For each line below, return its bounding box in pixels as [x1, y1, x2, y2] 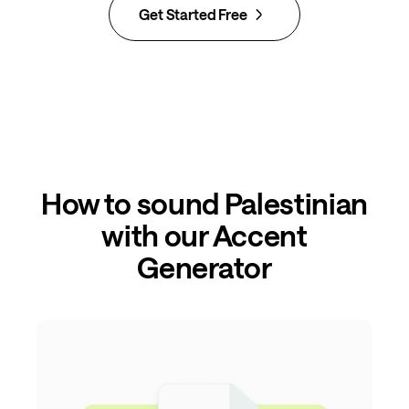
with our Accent [101, 217, 308, 252]
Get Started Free [139, 5, 247, 23]
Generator [137, 249, 272, 284]
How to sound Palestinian [40, 185, 369, 220]
